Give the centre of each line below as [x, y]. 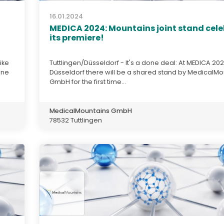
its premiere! [77, 37]
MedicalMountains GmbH [91, 110]
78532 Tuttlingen [76, 120]
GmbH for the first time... [88, 81]
